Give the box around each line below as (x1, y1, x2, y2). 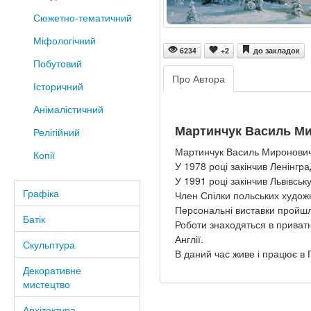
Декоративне (23, 263, 81, 277)
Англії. (174, 232, 206, 246)
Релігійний (33, 125, 80, 139)
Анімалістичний (33, 102, 103, 116)
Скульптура (23, 237, 75, 251)
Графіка (23, 186, 59, 200)
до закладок (253, 44, 300, 56)
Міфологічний (33, 33, 96, 47)
